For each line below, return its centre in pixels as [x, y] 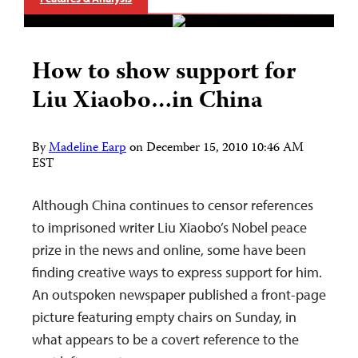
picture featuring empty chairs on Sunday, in [164, 317]
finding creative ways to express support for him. [177, 272]
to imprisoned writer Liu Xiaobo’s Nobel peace [169, 228]
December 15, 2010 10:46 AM [225, 149]
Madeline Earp [88, 149]
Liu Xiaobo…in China [147, 102]
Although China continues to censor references [173, 205]
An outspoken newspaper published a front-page [179, 295]
